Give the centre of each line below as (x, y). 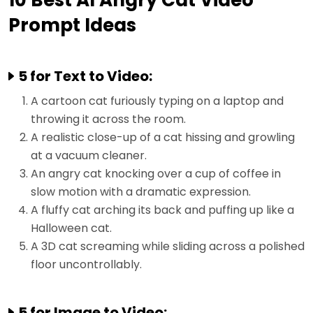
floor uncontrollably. (86, 265)
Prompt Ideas (72, 26)
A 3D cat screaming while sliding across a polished (168, 247)
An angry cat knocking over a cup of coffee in (156, 174)
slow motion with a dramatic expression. (141, 192)
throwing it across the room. (108, 119)
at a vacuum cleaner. (89, 156)
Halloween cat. (71, 228)
